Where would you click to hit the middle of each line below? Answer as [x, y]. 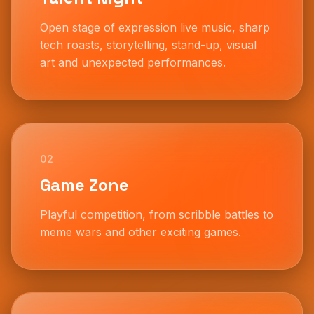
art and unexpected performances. [133, 62]
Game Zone [84, 184]
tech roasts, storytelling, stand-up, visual [148, 45]
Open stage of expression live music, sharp [155, 27]
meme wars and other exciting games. [141, 232]
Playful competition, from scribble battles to [157, 214]
